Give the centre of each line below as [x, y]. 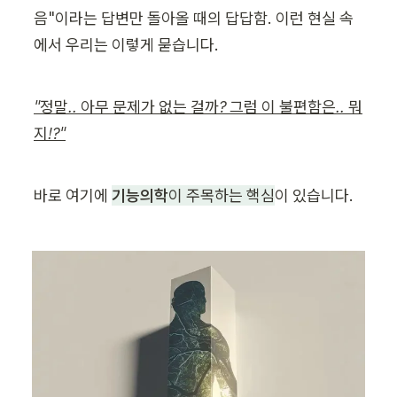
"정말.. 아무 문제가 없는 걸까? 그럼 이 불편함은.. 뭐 [198, 107]
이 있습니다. [314, 195]
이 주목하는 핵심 [222, 195]
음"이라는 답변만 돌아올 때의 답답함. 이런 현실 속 [194, 18]
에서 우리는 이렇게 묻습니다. [126, 45]
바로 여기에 [73, 195]
